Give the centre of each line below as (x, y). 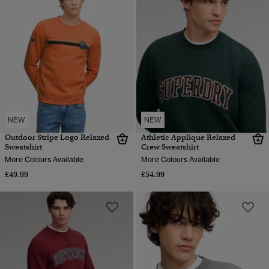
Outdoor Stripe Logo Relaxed (57, 138)
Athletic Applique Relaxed (188, 138)
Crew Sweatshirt (170, 147)
